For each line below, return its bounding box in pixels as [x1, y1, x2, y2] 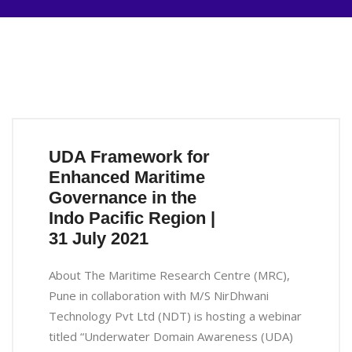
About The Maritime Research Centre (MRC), [49, 267, 290, 283]
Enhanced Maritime [49, 167, 205, 187]
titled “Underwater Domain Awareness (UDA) [49, 328, 293, 344]
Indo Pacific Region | [49, 208, 215, 228]
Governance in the [49, 188, 196, 207]
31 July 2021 [49, 229, 148, 248]
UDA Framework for [49, 147, 210, 167]
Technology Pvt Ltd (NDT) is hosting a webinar [49, 308, 302, 324]
